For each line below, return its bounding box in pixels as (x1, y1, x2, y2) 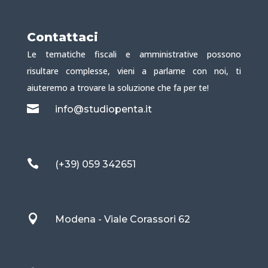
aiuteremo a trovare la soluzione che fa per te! (26, 82, 209, 94)
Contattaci (26, 30, 98, 45)
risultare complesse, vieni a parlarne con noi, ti (26, 65, 242, 77)
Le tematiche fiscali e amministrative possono (26, 48, 242, 60)
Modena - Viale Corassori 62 (54, 214, 190, 226)
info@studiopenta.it (54, 103, 152, 115)
